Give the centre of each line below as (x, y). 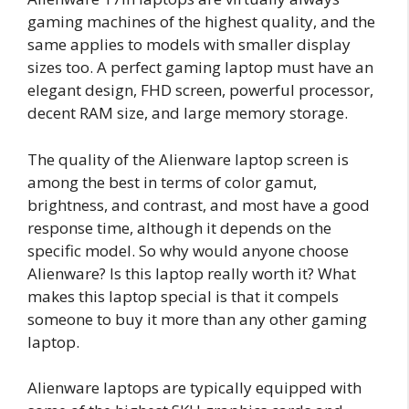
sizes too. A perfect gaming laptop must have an (200, 67)
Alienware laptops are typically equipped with (194, 388)
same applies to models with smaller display (189, 44)
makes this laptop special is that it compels (183, 296)
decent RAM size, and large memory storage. (188, 113)
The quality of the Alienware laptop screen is (188, 159)
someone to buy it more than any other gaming (197, 319)
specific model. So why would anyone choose (188, 250)
